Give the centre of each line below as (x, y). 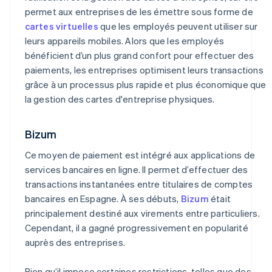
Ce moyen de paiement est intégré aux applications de (140, 155)
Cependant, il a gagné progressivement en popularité (136, 227)
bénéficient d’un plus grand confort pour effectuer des (139, 55)
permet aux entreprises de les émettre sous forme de (139, 11)
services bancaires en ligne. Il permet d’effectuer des (136, 169)
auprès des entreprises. (75, 242)
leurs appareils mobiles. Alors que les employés (124, 40)
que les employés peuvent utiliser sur (178, 26)
